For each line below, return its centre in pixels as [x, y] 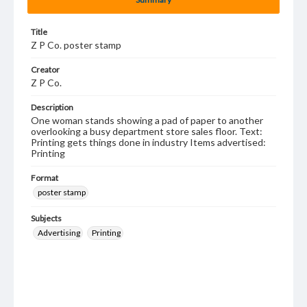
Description [52, 107]
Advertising [59, 233]
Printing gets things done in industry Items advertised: [148, 142]
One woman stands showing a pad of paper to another [147, 120]
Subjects [46, 218]
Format [45, 178]
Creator [45, 70]
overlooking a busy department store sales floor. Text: [147, 131]
